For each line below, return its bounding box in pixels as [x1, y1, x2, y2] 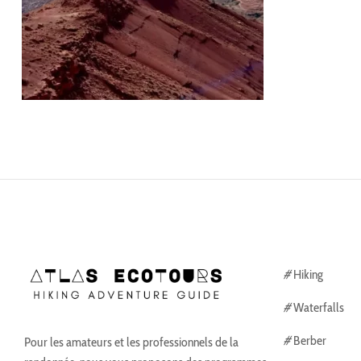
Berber [291, 332, 326, 348]
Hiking [291, 266, 323, 282]
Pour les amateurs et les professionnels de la [24, 334, 239, 350]
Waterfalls [291, 299, 344, 315]
